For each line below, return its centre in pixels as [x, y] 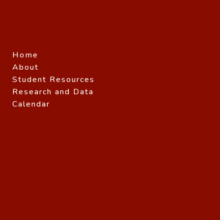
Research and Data [53, 92]
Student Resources [54, 79]
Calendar [31, 104]
